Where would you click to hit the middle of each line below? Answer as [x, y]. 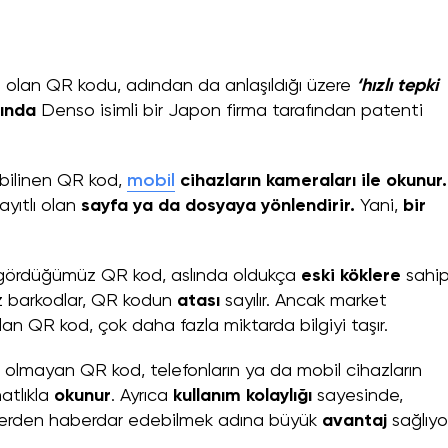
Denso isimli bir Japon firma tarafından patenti [229, 111]
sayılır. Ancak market [306, 301]
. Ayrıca [142, 396]
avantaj [357, 421]
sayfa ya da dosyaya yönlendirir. [218, 206]
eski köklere [351, 276]
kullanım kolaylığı [245, 396]
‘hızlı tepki [397, 86]
